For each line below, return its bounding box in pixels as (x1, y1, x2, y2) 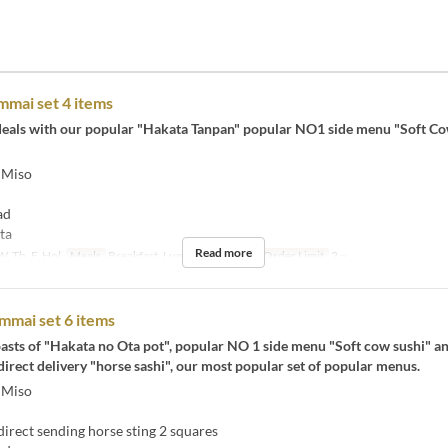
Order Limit (262, 248, 324, 263)
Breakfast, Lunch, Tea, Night (106, 248, 254, 263)
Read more (195, 245, 253, 260)
